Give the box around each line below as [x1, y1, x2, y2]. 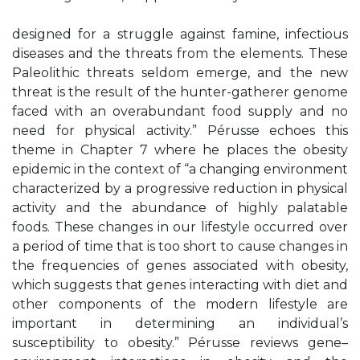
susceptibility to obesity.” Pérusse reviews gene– [12, 335, 348, 350]
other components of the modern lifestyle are [12, 297, 348, 312]
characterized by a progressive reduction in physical [12, 181, 348, 196]
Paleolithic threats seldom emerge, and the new [12, 65, 348, 80]
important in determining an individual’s [12, 316, 348, 331]
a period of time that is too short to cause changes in [12, 239, 348, 254]
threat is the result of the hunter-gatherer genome [12, 84, 348, 100]
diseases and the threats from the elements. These [12, 46, 348, 61]
